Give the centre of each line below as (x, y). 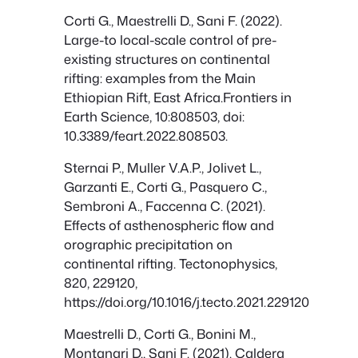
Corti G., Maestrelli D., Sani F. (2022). (173, 20)
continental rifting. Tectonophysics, (171, 264)
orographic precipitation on (148, 245)
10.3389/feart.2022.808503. (146, 135)
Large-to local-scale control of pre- (170, 39)
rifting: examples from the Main (160, 78)
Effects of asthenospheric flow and (169, 225)
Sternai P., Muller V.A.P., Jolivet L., (163, 168)
